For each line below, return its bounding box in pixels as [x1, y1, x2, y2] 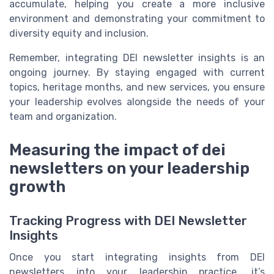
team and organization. [9, 111, 117, 123]
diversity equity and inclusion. [9, 28, 149, 40]
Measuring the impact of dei [9, 140, 226, 159]
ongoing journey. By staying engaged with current [9, 67, 265, 79]
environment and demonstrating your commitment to [9, 13, 265, 25]
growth [9, 177, 65, 196]
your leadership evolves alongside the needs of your [9, 96, 265, 108]
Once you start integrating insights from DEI [9, 251, 265, 263]
